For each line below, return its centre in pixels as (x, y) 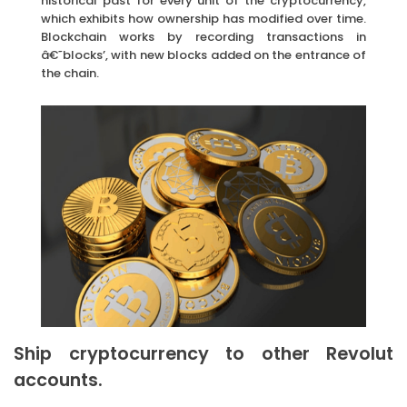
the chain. (70, 73)
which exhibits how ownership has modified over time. (203, 18)
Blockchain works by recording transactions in (203, 36)
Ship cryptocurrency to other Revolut (203, 354)
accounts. (58, 381)
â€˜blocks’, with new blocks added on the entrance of (203, 55)
